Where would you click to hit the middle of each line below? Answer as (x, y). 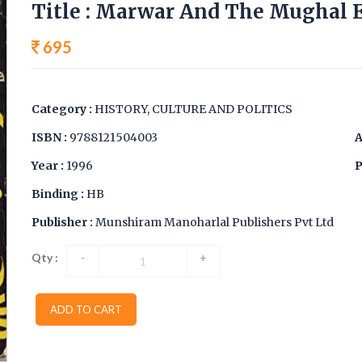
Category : (63, 109)
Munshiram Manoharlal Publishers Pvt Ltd (215, 222)
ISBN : (51, 137)
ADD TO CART (86, 309)
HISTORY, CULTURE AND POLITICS (194, 109)
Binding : (59, 194)
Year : (49, 166)
